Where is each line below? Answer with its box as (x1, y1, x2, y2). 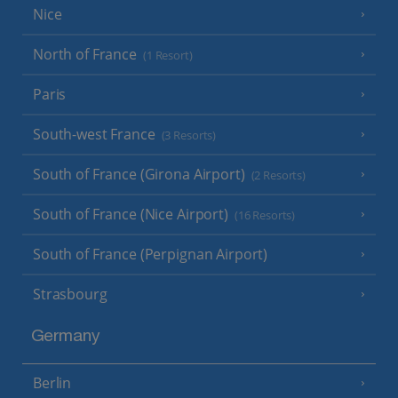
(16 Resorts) (234, 207, 296, 223)
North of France (33, 44, 137, 64)
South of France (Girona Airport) (33, 163, 245, 184)
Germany (30, 329, 100, 347)
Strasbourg (33, 283, 107, 304)
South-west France (33, 123, 159, 144)
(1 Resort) (142, 47, 193, 63)
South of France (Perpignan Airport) (33, 243, 268, 264)
